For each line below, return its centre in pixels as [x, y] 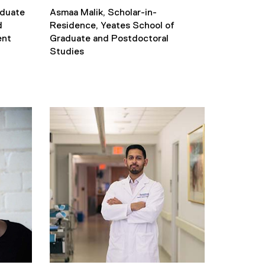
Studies [67, 52]
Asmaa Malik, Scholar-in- [103, 13]
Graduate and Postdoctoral [109, 39]
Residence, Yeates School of [112, 26]
